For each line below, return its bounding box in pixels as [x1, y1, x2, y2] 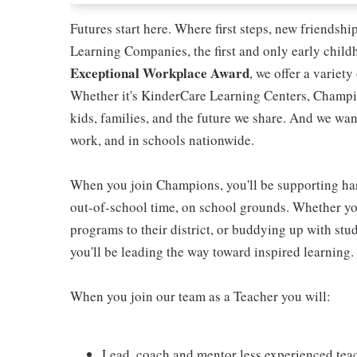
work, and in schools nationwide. [70, 131, 254, 149]
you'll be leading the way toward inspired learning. [70, 242, 354, 261]
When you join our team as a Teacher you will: [70, 287, 331, 305]
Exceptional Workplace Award [70, 63, 249, 83]
